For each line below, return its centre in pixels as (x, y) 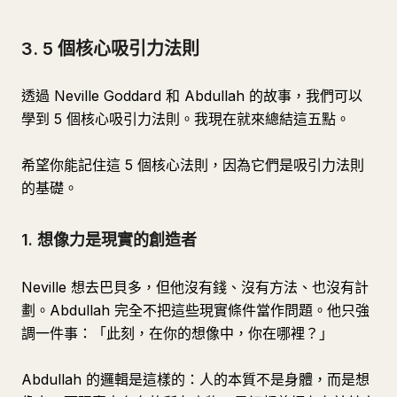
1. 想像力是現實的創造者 (109, 240)
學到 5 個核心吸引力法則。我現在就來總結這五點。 (186, 119)
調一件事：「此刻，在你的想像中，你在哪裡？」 (177, 333)
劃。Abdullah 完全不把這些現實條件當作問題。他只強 (195, 310)
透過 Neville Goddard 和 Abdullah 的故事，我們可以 (192, 96)
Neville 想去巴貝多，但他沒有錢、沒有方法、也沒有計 (195, 287)
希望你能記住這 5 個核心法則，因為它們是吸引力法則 (193, 165)
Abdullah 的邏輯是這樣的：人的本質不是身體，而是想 (195, 379)
